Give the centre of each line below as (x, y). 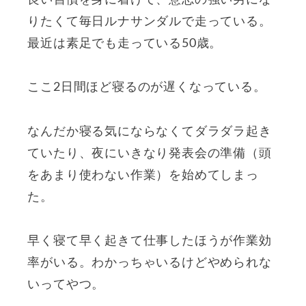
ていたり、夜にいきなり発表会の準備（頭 (150, 153)
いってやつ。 (66, 285)
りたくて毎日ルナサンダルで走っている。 (150, 22)
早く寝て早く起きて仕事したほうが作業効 (150, 241)
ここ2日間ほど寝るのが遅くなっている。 (147, 88)
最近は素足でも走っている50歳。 (125, 44)
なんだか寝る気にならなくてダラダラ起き (150, 131)
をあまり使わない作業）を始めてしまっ (143, 175)
